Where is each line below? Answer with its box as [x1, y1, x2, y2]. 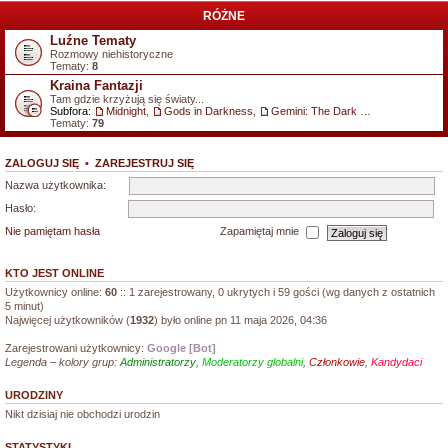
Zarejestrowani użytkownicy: [5, 342, 147, 354]
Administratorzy [120, 356, 196, 368]
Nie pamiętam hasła [5, 225, 100, 238]
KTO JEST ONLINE [5, 267, 104, 279]
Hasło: [5, 201, 36, 214]
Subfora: [50, 105, 91, 117]
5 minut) [5, 300, 44, 312]
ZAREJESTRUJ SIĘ [95, 157, 194, 169]
